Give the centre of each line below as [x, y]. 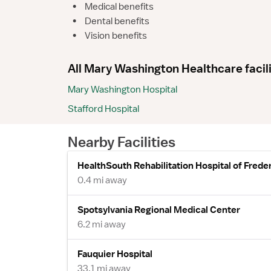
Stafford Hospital [103, 109]
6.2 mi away [102, 224]
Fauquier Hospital [115, 254]
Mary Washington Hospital [122, 89]
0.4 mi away [102, 180]
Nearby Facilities [122, 141]
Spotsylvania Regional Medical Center [159, 210]
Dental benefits [117, 21]
